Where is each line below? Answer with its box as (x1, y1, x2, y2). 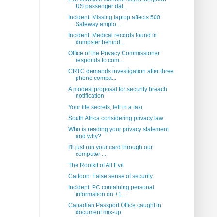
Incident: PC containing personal (68, 184, 154, 191)
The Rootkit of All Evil (68, 162, 124, 169)
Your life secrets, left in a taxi (68, 104, 142, 111)
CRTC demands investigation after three (68, 68, 174, 75)
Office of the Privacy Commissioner (68, 50, 160, 57)
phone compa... (75, 75, 116, 82)
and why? (75, 133, 101, 140)
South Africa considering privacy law (68, 115, 163, 122)
